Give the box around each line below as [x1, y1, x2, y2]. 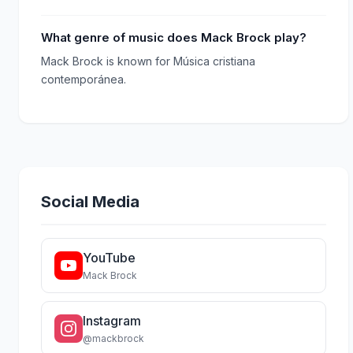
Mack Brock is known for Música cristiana [41, 54, 255, 68]
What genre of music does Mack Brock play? [41, 29, 307, 45]
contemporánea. [41, 72, 126, 86]
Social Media [41, 191, 139, 211]
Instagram [83, 312, 141, 329]
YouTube [83, 249, 136, 266]
